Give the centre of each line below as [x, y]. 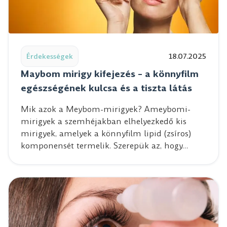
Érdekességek [50, 56]
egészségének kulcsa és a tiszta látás [106, 88]
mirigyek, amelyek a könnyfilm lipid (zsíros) [106, 133]
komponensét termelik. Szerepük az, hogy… [104, 145]
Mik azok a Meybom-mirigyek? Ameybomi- [106, 109]
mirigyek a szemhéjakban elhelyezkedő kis [104, 121]
